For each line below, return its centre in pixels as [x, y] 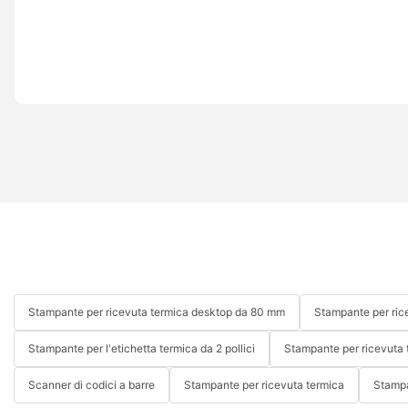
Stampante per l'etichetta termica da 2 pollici [142, 348]
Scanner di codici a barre [92, 384]
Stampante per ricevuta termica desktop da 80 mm [157, 311]
